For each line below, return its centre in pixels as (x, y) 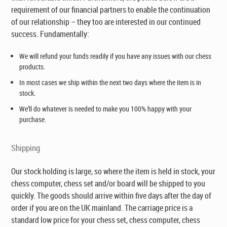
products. (32, 67)
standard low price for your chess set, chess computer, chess (106, 220)
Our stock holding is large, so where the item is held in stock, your (113, 171)
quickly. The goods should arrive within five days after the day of (111, 196)
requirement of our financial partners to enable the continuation (111, 10)
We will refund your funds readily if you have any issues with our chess (116, 56)
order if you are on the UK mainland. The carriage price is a (102, 208)
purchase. (33, 119)
